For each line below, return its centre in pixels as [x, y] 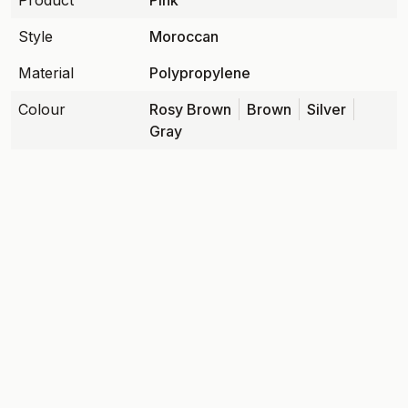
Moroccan [184, 36]
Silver [326, 109]
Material [46, 73]
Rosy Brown [190, 109]
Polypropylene [200, 73]
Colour [42, 109]
